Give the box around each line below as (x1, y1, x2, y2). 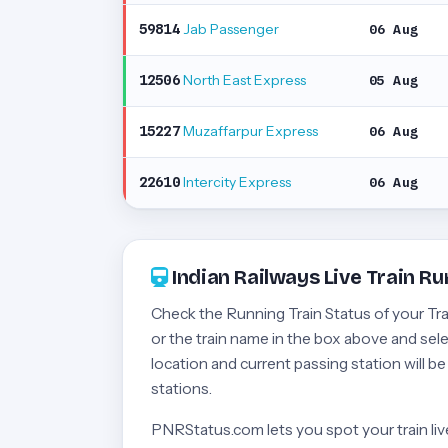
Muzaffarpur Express (179, 122, 318, 140)
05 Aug (369, 72, 418, 88)
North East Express (179, 71, 306, 89)
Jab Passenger (179, 20, 279, 38)
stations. (151, 379, 212, 398)
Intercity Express (179, 173, 291, 191)
